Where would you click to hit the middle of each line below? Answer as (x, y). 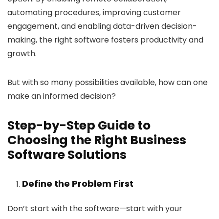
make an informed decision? (62, 96)
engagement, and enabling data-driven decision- (102, 26)
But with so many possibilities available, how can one (108, 83)
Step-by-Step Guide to (79, 126)
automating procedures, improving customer (94, 13)
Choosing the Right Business (97, 140)
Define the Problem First (79, 184)
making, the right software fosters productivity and (105, 40)
